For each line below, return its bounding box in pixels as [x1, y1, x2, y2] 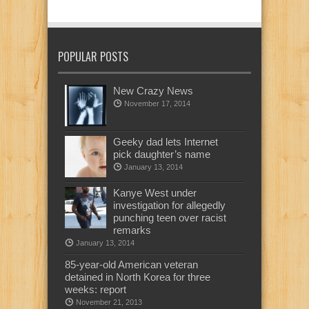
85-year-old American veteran [65, 259, 198, 270]
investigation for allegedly [113, 199, 226, 211]
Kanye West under [113, 187, 197, 199]
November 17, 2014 [124, 99, 190, 108]
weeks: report [65, 283, 126, 295]
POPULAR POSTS [58, 48, 128, 65]
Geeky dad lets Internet [113, 136, 218, 148]
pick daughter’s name [113, 148, 210, 160]
